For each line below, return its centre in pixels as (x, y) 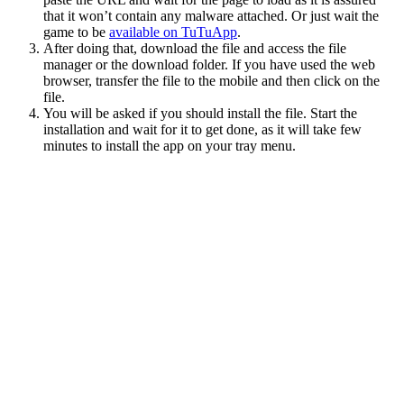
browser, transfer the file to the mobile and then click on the (211, 81)
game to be (76, 32)
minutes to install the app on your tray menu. (170, 146)
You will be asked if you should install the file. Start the (200, 114)
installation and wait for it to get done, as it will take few (202, 130)
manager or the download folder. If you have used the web (209, 65)
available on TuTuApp (173, 32)
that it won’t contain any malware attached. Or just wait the (211, 16)
